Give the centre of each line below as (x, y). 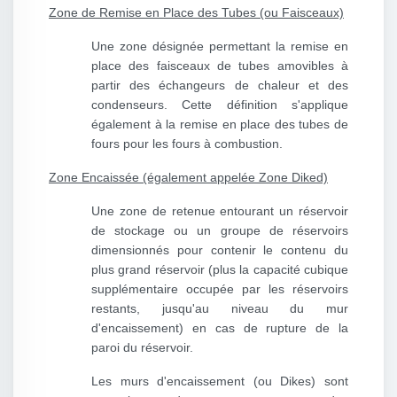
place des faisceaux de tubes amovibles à (220, 66)
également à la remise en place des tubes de (220, 125)
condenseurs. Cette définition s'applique (220, 105)
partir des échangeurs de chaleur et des (220, 86)
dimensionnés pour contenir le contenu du (220, 250)
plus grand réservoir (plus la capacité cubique (220, 270)
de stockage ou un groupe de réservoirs (220, 231)
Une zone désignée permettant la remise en (220, 47)
